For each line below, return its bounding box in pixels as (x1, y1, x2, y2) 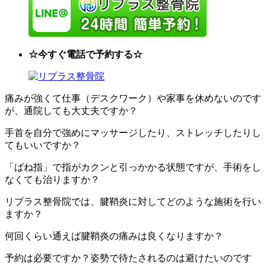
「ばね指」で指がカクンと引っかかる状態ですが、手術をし (5, 161, 261, 172)
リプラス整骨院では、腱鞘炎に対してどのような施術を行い (5, 196, 261, 207)
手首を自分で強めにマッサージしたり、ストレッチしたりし (5, 127, 261, 138)
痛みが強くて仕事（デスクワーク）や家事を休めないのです (5, 93, 261, 103)
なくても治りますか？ (5, 174, 100, 185)
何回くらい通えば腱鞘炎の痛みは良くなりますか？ (5, 230, 223, 241)
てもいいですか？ (5, 140, 81, 150)
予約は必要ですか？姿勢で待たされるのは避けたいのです (5, 252, 252, 263)
